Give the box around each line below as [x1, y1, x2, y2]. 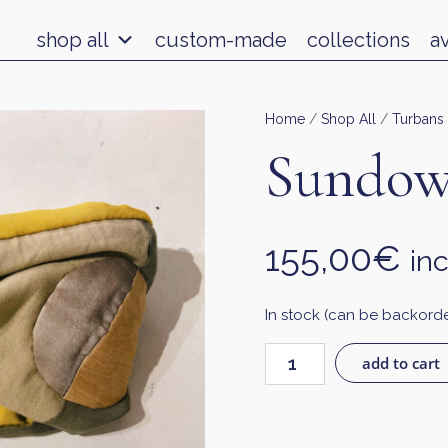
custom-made [155, 27, 287, 52]
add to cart [361, 353, 440, 373]
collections [307, 27, 410, 52]
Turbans [391, 111, 444, 127]
